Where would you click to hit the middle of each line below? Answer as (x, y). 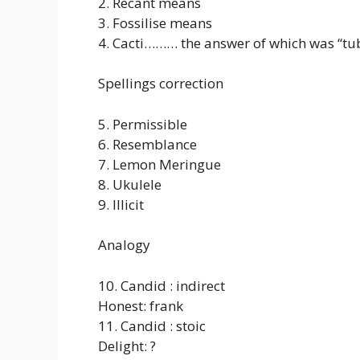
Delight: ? (127, 346)
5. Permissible (143, 124)
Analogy (124, 245)
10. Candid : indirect (162, 285)
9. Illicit (121, 204)
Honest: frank (141, 305)
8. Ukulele (130, 184)
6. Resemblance (147, 144)
